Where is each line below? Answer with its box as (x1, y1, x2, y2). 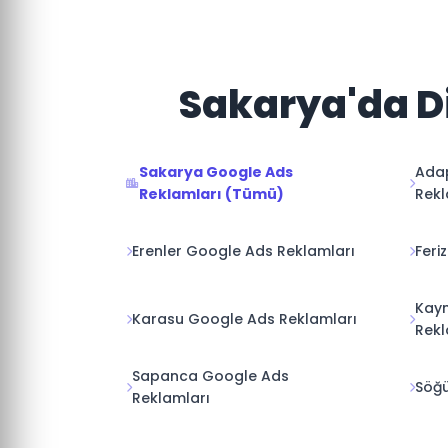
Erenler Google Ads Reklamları (132, 241, 355, 261)
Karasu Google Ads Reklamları (132, 309, 357, 329)
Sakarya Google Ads (139, 162, 293, 182)
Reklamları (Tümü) (139, 184, 284, 204)
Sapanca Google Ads (132, 366, 289, 386)
